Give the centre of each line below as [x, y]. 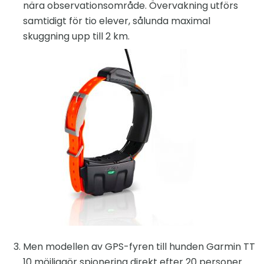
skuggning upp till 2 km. [76, 37]
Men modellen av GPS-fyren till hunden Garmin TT [139, 247]
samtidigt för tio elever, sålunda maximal [117, 21]
